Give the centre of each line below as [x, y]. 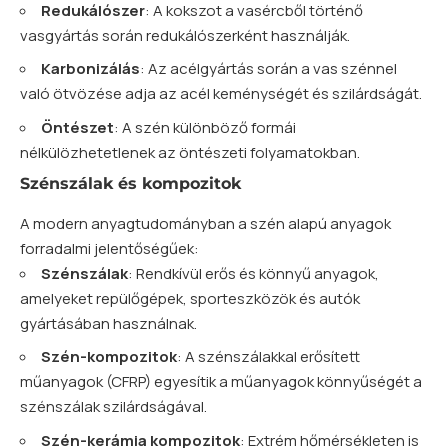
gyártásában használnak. [108, 323]
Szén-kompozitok [109, 357]
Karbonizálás [90, 69]
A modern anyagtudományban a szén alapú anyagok [205, 223]
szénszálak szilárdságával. [113, 407]
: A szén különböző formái [205, 127]
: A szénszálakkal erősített [268, 357]
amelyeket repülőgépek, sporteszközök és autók [190, 298]
